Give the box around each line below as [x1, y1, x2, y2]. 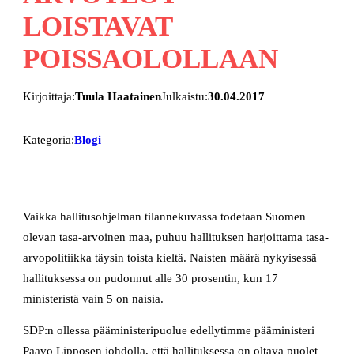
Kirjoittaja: [23, 90, 76, 104]
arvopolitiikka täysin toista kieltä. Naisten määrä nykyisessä [23, 250, 318, 264]
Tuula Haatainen [75, 90, 162, 104]
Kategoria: [23, 134, 75, 147]
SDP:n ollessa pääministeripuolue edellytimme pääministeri [23, 324, 315, 337]
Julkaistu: [161, 90, 209, 104]
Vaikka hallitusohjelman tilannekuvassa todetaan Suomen [23, 209, 307, 223]
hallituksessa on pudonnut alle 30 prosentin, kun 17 [23, 271, 279, 284]
